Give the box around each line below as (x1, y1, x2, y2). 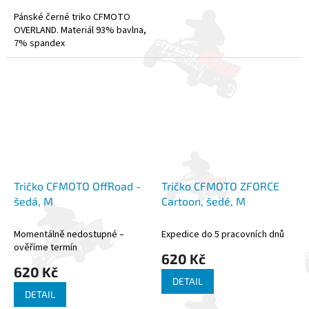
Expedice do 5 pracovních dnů (161, 227, 284, 241)
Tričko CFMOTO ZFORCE (161, 179, 279, 192)
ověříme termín (14, 240, 77, 255)
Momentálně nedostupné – (14, 227, 124, 241)
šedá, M (14, 194, 53, 208)
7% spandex (14, 36, 65, 50)
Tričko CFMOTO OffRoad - (14, 179, 141, 192)
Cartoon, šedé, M (161, 194, 246, 208)
